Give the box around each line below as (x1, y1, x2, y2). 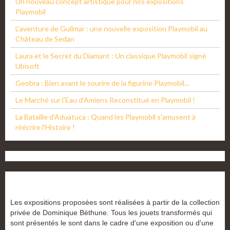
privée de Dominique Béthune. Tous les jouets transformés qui (10, 208, 212, 217)
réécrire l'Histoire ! (15, 123, 76, 132)
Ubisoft (15, 62, 40, 71)
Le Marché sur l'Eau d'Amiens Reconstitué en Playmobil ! (15, 95, 195, 105)
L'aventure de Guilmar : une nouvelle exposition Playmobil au (15, 24, 207, 33)
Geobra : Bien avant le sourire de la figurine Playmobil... (15, 79, 189, 88)
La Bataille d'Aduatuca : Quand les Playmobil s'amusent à (15, 112, 196, 122)
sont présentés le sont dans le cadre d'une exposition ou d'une (10, 219, 214, 227)
